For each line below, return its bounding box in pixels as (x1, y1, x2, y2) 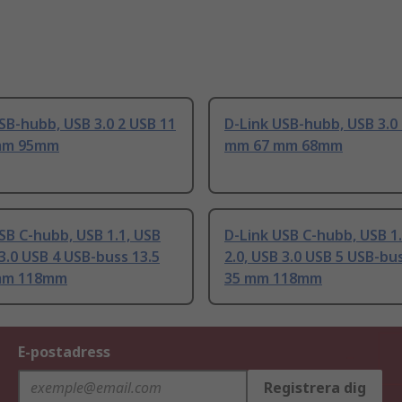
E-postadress (18, 342, 110, 363)
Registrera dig (264, 378, 366, 398)
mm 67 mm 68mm (224, 135, 343, 156)
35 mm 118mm (224, 268, 322, 289)
